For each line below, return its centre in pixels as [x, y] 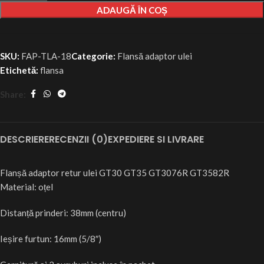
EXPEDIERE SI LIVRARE [156, 140]
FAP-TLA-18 [46, 56]
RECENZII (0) [78, 140]
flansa [52, 70]
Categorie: [93, 56]
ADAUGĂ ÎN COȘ [132, 10]
